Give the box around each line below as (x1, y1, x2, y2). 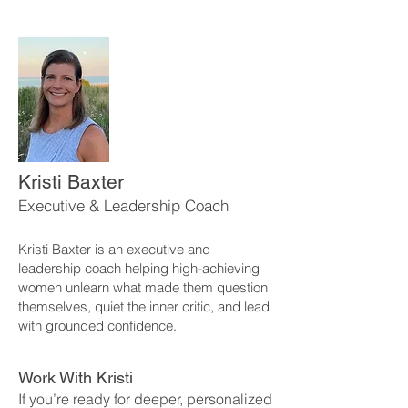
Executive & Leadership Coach (18, 195, 229, 215)
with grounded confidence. (18, 316, 177, 334)
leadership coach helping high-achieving (18, 259, 260, 277)
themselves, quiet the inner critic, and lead (18, 297, 270, 315)
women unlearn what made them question (18, 278, 268, 296)
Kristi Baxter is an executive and (18, 240, 210, 258)
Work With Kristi (18, 367, 133, 387)
